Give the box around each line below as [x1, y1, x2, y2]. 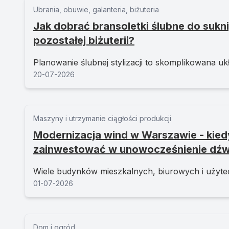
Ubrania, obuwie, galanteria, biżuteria [33, 5, 159, 14]
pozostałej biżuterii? [33, 34, 134, 47]
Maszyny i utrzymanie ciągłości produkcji [33, 114, 171, 123]
